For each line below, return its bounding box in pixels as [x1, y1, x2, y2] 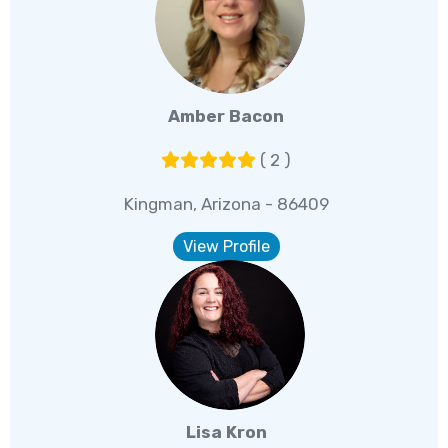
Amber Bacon [168, 106, 285, 127]
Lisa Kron [185, 422, 267, 443]
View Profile [182, 237, 270, 257]
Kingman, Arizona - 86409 [123, 194, 329, 215]
